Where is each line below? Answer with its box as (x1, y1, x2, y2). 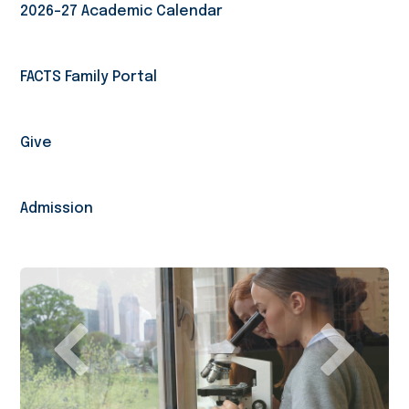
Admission (20, 201, 94, 216)
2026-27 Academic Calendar (20, 4, 224, 19)
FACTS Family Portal (20, 69, 158, 85)
